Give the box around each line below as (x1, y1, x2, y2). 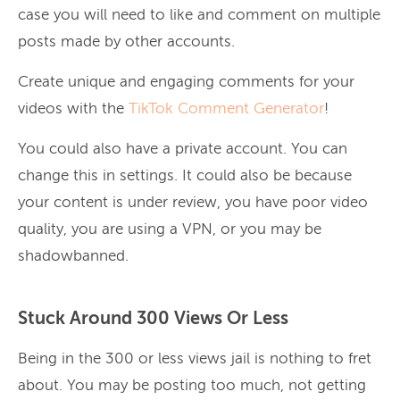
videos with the (18, 101, 129, 117)
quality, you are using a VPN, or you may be (18, 221, 321, 237)
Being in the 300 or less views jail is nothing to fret (18, 351, 371, 367)
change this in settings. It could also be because (18, 168, 352, 184)
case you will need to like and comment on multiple (18, 7, 380, 23)
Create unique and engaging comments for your (18, 74, 354, 90)
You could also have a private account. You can (18, 141, 347, 157)
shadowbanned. (18, 248, 129, 264)
